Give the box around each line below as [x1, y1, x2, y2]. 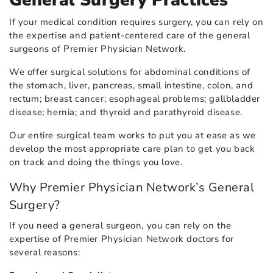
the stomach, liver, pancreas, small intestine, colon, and [9, 79, 253, 92]
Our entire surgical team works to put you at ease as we [9, 129, 257, 142]
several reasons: [9, 246, 83, 259]
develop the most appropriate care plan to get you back [9, 143, 255, 155]
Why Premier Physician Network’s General [9, 179, 255, 196]
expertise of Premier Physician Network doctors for [9, 233, 235, 246]
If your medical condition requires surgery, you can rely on [9, 16, 264, 29]
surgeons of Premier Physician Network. [9, 43, 189, 55]
